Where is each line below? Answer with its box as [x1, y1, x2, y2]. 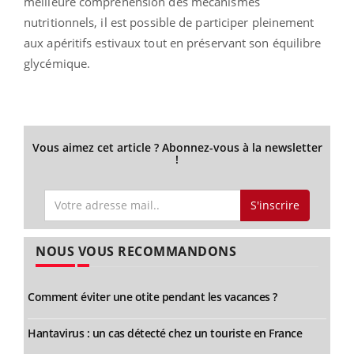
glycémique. [24, 55, 91, 71]
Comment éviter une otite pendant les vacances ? [28, 289, 277, 305]
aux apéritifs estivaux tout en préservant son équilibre [24, 34, 322, 51]
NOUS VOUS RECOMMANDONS [36, 243, 236, 261]
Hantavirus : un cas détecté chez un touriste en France [28, 326, 302, 341]
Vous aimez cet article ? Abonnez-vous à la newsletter [32, 139, 322, 155]
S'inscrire [250, 197, 299, 213]
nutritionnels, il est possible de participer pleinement [24, 13, 314, 30]
